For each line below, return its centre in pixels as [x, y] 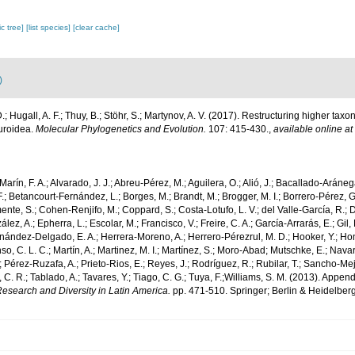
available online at [313, 129]
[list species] [50, 27]
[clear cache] [97, 27]
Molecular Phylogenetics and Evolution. [121, 129]
